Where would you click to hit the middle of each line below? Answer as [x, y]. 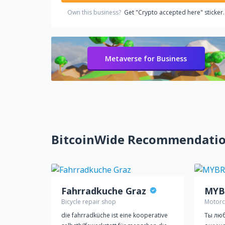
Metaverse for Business [146, 59]
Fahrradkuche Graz [104, 191]
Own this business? [96, 12]
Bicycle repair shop [89, 202]
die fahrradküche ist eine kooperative [115, 215]
